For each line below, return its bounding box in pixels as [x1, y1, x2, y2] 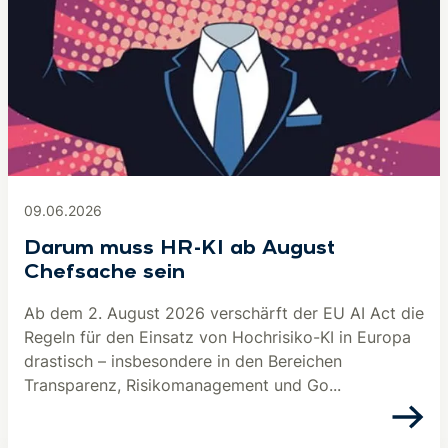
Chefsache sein [24, 263, 185, 283]
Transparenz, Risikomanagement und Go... [24, 375, 341, 395]
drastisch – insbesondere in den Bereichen [24, 351, 342, 371]
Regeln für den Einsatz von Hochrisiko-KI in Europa [24, 327, 411, 347]
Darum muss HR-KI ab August [24, 239, 335, 259]
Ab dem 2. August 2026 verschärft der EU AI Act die [24, 303, 424, 323]
